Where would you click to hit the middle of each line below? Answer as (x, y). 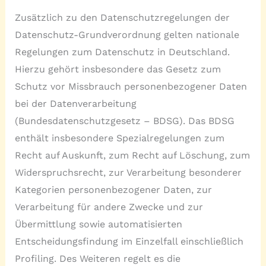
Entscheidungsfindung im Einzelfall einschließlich (129, 242)
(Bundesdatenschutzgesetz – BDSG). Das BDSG (124, 121)
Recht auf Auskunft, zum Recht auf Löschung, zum (132, 156)
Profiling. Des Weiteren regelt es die (97, 259)
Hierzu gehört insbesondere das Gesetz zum (118, 69)
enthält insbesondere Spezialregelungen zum (119, 138)
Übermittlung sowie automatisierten (98, 224)
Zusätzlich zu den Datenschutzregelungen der (122, 18)
